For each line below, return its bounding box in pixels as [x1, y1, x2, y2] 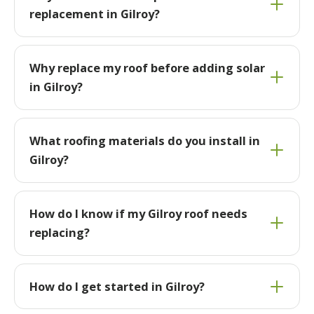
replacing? [29, 224, 90, 241]
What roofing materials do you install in [29, 132, 260, 149]
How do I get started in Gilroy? [29, 278, 205, 295]
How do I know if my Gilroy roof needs [29, 205, 247, 222]
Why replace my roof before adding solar [29, 60, 265, 76]
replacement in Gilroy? [29, 6, 160, 22]
